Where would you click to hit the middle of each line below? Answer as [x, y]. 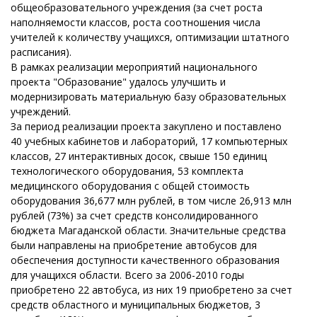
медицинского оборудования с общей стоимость [130, 186]
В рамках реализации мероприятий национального [134, 67]
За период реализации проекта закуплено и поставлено [146, 126]
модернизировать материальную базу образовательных [148, 97]
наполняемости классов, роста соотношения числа [136, 22]
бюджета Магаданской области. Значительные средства [148, 230]
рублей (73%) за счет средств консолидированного [134, 215]
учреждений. [41, 111]
